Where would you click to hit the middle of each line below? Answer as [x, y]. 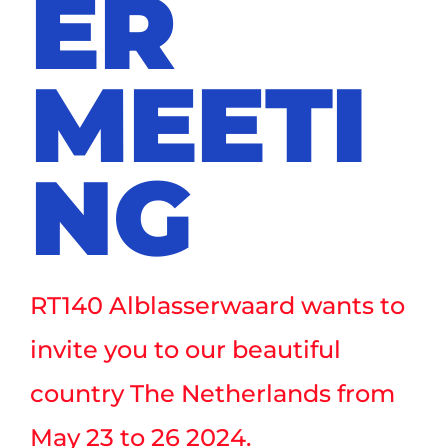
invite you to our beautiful [185, 349]
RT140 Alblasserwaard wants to [217, 305]
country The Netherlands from [212, 393]
